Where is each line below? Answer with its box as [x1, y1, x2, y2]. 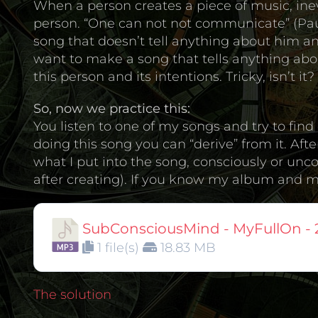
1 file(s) [94, 240, 143, 256]
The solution [33, 287, 111, 302]
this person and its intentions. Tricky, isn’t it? [33, 69, 314, 84]
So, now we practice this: [33, 101, 190, 116]
